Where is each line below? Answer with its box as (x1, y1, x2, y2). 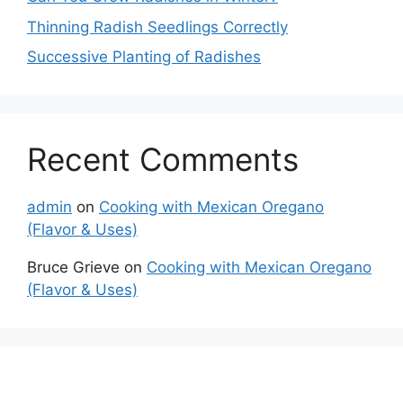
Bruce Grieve (27, 258, 120, 277)
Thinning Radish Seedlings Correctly (27, 17, 288, 36)
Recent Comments (27, 140, 299, 179)
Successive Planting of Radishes (27, 48, 261, 67)
